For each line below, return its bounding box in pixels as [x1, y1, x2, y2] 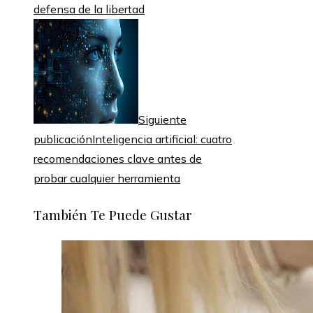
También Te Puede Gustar [34, 205, 192, 224]
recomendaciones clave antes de [34, 152, 202, 166]
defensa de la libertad [34, 2, 145, 17]
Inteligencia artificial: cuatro [92, 132, 232, 147]
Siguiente [138, 112, 187, 127]
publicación [34, 132, 92, 147]
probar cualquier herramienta [34, 171, 180, 186]
